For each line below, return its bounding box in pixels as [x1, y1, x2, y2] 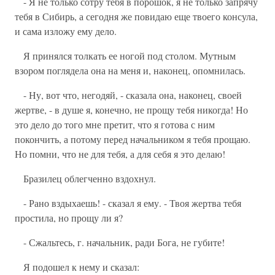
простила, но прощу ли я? [15, 211, 123, 224]
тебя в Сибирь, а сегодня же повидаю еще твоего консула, [15, 10, 258, 23]
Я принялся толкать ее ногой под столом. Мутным [15, 49, 236, 62]
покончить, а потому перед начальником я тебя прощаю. [15, 133, 250, 145]
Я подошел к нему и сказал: [15, 260, 139, 273]
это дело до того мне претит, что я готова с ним [15, 118, 215, 131]
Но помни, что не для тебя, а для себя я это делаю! [15, 147, 225, 160]
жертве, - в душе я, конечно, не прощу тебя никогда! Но [15, 103, 248, 116]
